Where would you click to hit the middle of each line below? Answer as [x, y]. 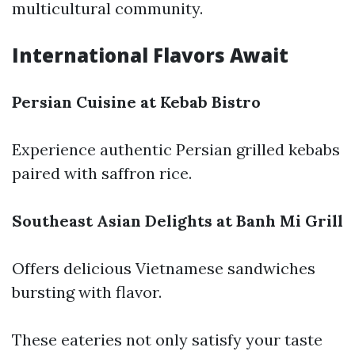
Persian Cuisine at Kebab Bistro [136, 102]
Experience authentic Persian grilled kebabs [176, 149]
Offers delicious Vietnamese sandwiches [164, 268]
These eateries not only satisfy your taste [167, 340]
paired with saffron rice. [102, 173]
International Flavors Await [150, 55]
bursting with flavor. [87, 292]
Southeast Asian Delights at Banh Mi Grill [177, 221]
